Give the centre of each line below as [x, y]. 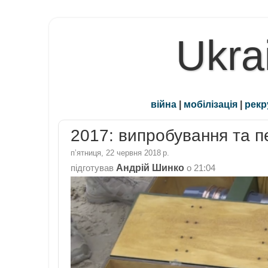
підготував [93, 168]
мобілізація [211, 104]
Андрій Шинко [150, 167]
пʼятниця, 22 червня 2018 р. [120, 153]
